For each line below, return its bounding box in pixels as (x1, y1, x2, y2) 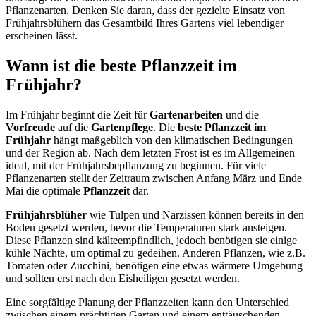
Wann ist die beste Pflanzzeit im (6, 56, 237, 75)
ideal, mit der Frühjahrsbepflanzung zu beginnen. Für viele (6, 159, 266, 171)
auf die (55, 121, 91, 133)
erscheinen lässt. (6, 30, 78, 42)
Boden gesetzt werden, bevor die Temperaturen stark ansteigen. (6, 221, 287, 233)
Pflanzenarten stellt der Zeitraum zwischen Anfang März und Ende (6, 171, 302, 184)
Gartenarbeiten (150, 108, 223, 121)
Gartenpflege (91, 121, 153, 133)
